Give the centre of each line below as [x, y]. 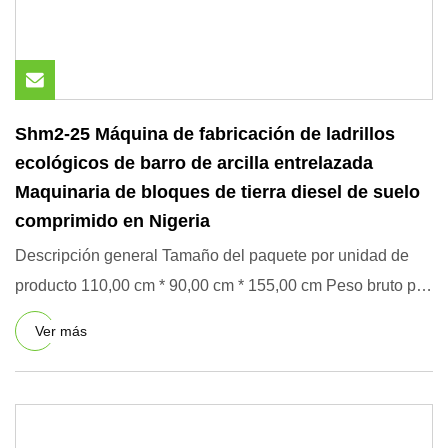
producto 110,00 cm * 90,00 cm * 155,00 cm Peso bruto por [222, 285]
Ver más [61, 330]
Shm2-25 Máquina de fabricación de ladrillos [205, 134]
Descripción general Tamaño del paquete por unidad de [212, 255]
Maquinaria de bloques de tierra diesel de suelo [217, 192]
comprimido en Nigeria [112, 221]
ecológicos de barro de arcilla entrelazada [194, 163]
